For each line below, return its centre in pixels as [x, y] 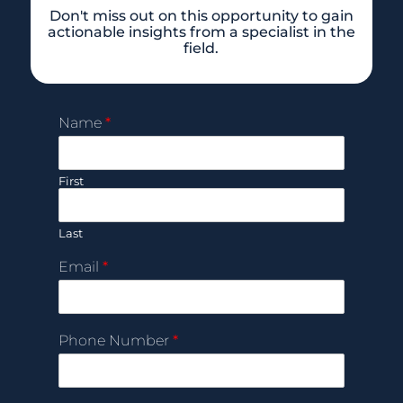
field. [201, 48]
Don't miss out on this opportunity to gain [201, 15]
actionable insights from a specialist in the [201, 31]
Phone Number [115, 340]
